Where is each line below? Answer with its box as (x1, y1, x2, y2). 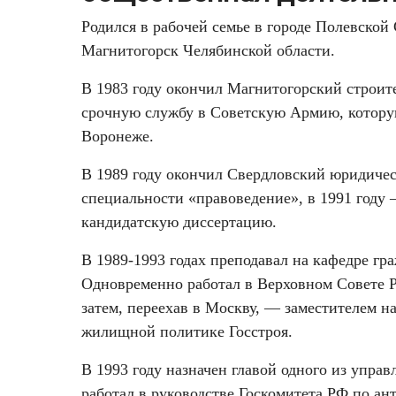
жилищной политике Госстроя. (81, 323, 293, 341)
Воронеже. (81, 127, 154, 146)
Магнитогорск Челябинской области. (81, 42, 335, 60)
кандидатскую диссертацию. (81, 213, 277, 232)
